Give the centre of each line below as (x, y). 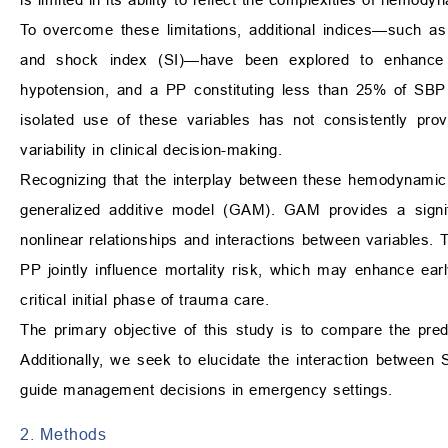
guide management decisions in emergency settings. (206, 390)
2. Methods (63, 434)
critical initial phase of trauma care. (144, 300)
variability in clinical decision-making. (151, 150)
